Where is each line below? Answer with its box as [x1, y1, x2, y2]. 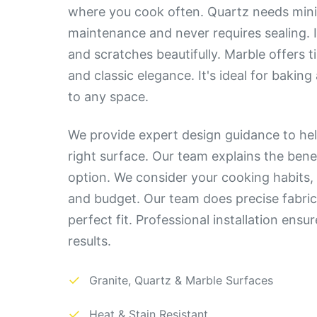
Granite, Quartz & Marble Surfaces [89, 272, 273, 287]
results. [68, 234, 111, 248]
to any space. [68, 89, 149, 104]
